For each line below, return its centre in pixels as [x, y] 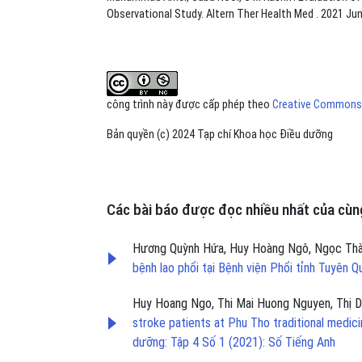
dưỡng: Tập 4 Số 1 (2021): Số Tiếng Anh [234, 342]
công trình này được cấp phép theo [189, 104]
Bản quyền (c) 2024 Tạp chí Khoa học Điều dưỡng [220, 134]
